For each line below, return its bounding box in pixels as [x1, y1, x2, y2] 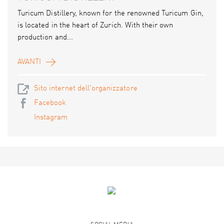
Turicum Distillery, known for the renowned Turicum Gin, [17, 10, 203, 18]
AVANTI [17, 58, 41, 66]
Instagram [34, 114, 68, 122]
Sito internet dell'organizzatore [34, 85, 137, 93]
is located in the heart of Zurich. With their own [17, 22, 173, 30]
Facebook [34, 99, 66, 107]
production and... [17, 34, 73, 42]
